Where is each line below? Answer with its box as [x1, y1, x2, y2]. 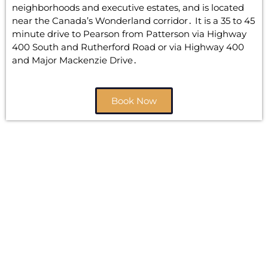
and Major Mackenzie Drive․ [12, 54, 138, 66]
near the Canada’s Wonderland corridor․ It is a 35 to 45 [12, 14, 255, 26]
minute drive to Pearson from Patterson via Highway [12, 28, 246, 39]
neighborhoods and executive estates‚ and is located [12, 1, 244, 13]
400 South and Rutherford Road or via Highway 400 [12, 41, 244, 53]
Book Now [111, 95, 157, 106]
